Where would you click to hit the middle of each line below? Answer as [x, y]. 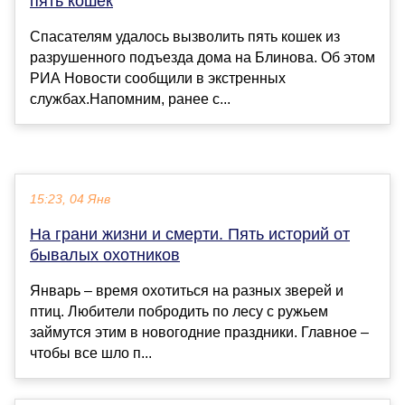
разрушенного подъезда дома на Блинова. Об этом [202, 58]
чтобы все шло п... [91, 353]
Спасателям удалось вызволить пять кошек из [185, 37]
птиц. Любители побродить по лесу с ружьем [179, 312]
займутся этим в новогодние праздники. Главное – [199, 333]
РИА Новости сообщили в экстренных [158, 79]
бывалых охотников [105, 255]
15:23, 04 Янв [70, 200]
